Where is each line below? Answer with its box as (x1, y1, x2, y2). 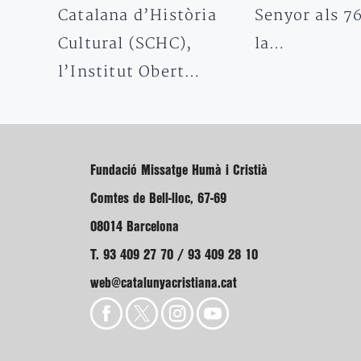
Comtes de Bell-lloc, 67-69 (90, 192, 226, 205)
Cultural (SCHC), (58, 34, 193, 53)
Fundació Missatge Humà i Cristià (90, 164, 268, 176)
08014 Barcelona (90, 220, 179, 233)
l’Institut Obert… (58, 62, 201, 81)
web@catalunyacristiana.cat (90, 276, 237, 289)
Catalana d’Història (58, 6, 217, 25)
